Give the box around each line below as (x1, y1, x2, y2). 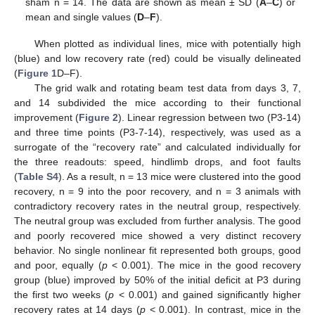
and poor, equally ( (14, 259, 102, 271)
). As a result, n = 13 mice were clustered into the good (58, 170, 301, 182)
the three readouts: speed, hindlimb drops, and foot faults (14, 155, 301, 167)
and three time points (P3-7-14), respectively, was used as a (14, 126, 301, 138)
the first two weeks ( (14, 288, 109, 300)
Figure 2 (79, 111, 118, 123)
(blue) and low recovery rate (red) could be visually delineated (14, 52, 301, 64)
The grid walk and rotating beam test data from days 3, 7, (34, 82, 301, 94)
